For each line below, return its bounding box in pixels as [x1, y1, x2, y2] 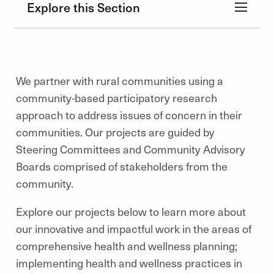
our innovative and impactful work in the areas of [16, 221, 251, 236]
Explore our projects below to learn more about [16, 204, 246, 219]
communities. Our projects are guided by [16, 124, 215, 139]
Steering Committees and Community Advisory [16, 141, 245, 157]
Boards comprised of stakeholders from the [16, 158, 228, 174]
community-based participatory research [16, 90, 217, 105]
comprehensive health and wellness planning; [16, 238, 237, 253]
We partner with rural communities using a [16, 73, 223, 88]
